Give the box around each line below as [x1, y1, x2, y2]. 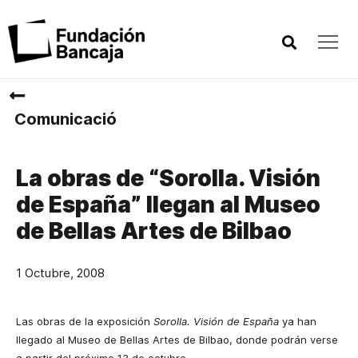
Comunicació [14, 109, 117, 129]
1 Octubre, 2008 [16, 265, 105, 280]
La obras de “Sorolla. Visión [16, 165, 320, 192]
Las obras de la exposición [16, 315, 153, 328]
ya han [279, 315, 316, 328]
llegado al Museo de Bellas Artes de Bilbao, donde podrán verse [16, 333, 338, 346]
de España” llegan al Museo [16, 191, 320, 218]
